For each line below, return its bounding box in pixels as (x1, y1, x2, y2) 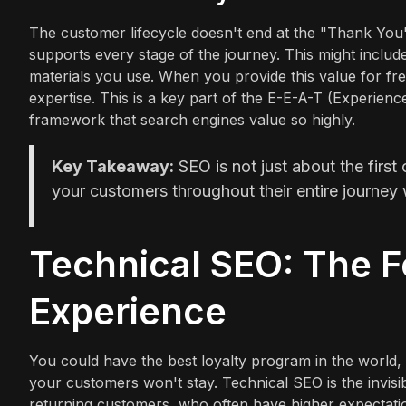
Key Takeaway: (52, 157, 174, 176)
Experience (29, 289, 227, 333)
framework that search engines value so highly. (29, 111, 355, 129)
